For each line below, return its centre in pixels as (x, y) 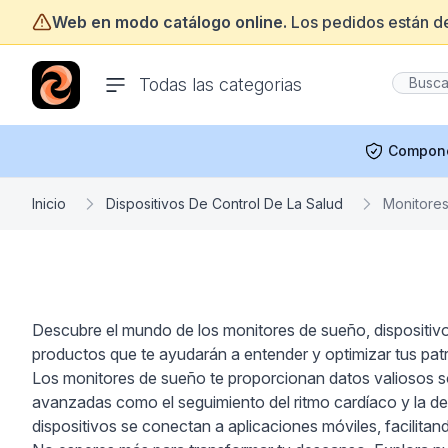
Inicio (49, 203)
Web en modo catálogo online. (169, 22)
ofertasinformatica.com (115, 72)
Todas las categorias (221, 84)
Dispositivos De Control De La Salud (224, 203)
